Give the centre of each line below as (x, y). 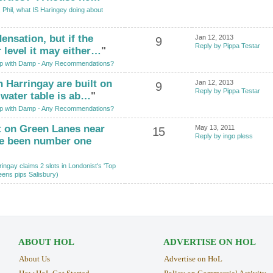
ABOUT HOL (46, 242)
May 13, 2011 (214, 127)
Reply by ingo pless (224, 136)
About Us (34, 258)
